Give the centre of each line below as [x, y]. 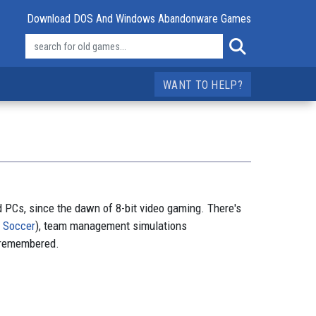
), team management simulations [111, 226]
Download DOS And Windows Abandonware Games [139, 19]
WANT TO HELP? [203, 85]
